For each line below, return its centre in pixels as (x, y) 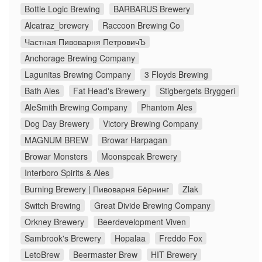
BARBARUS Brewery (152, 9)
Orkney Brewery (54, 222)
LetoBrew (42, 255)
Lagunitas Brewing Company (78, 75)
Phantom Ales (167, 107)
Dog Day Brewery (57, 124)
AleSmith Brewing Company (76, 107)
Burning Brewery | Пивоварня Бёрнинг (97, 189)
